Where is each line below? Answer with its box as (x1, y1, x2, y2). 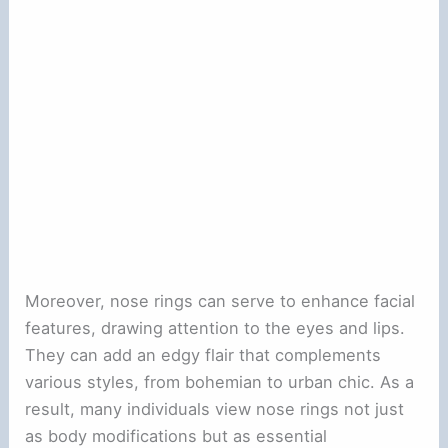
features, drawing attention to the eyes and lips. (25, 318, 406, 339)
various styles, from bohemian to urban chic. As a (25, 372, 415, 393)
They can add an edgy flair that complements (25, 345, 382, 366)
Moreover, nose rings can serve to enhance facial (25, 291, 416, 312)
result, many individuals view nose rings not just (25, 399, 405, 420)
